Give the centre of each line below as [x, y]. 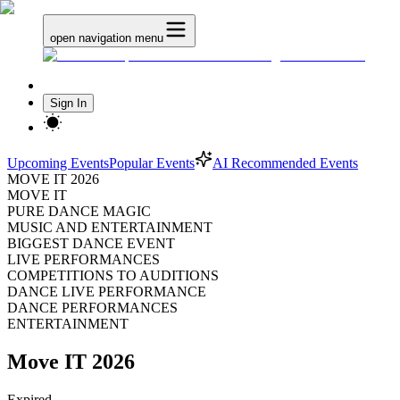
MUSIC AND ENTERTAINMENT [110, 227]
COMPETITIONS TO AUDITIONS [113, 275]
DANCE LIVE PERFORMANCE [107, 292]
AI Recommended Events [285, 163]
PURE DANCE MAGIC [79, 211]
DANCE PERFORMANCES [92, 308]
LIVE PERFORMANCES [83, 259]
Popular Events [152, 163]
